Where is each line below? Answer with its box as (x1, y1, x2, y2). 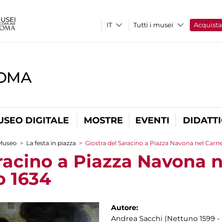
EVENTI (135, 115, 169, 126)
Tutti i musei (133, 21, 174, 29)
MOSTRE (83, 115, 123, 126)
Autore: (111, 203, 140, 212)
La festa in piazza (26, 139, 76, 147)
